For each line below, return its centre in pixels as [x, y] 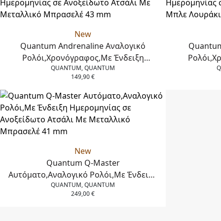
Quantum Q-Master [83, 163]
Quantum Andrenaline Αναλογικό [83, 46]
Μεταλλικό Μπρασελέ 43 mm [83, 81]
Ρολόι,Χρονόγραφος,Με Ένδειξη [83, 57]
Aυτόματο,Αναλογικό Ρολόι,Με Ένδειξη [83, 174]
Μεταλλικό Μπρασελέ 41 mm [83, 198]
